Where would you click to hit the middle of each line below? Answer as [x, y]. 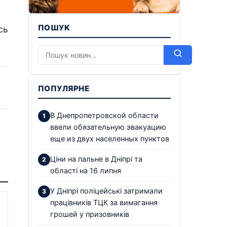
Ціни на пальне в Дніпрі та [96, 159]
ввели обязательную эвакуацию [108, 127]
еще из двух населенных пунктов [110, 139]
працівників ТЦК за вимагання [104, 202]
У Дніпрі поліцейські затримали [106, 191]
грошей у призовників [90, 214]
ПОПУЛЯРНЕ [64, 88]
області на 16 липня [86, 171]
